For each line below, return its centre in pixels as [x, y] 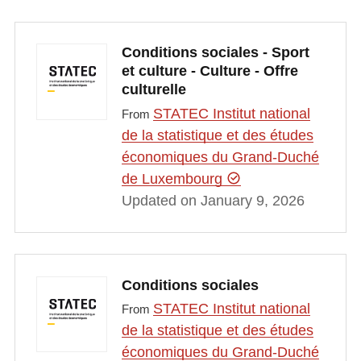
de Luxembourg [174, 178]
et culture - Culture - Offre [210, 71]
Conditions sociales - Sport [215, 53]
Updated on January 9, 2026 [213, 200]
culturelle [154, 90]
